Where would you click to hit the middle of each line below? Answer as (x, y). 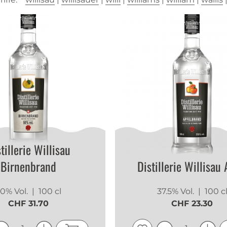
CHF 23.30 (192, 204)
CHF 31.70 (29, 204)
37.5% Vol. (176, 192)
